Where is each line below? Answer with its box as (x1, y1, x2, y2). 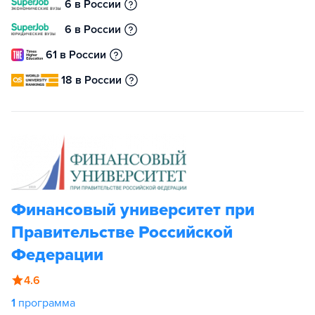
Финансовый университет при (11, 200, 255, 220)
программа (18, 296, 75, 310)
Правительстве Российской (11, 222, 233, 243)
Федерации (11, 245, 103, 265)
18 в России (61, 73, 122, 87)
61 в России (46, 48, 106, 62)
